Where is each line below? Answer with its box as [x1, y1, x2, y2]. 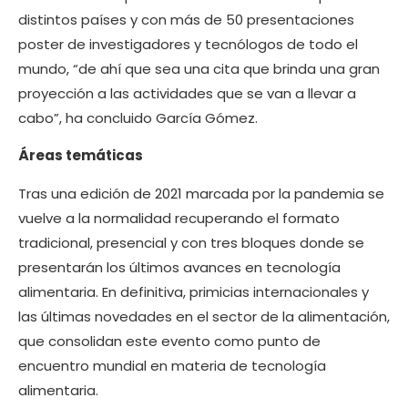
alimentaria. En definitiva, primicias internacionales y [18, 281, 369, 301]
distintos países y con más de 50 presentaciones [18, 9, 354, 29]
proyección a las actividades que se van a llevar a [18, 83, 356, 103]
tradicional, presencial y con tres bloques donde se [18, 232, 364, 252]
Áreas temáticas [18, 146, 143, 166]
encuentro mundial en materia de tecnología [18, 355, 326, 375]
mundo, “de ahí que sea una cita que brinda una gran [18, 58, 380, 78]
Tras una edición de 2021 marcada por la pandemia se [18, 183, 384, 203]
